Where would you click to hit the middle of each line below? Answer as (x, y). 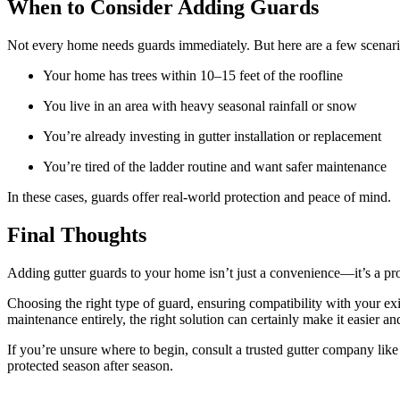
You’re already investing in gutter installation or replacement (212, 137)
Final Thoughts (77, 235)
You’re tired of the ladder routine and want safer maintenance (215, 167)
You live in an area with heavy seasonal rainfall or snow (200, 106)
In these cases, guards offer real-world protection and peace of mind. (199, 197)
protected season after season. (90, 366)
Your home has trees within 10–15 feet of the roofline (193, 76)
